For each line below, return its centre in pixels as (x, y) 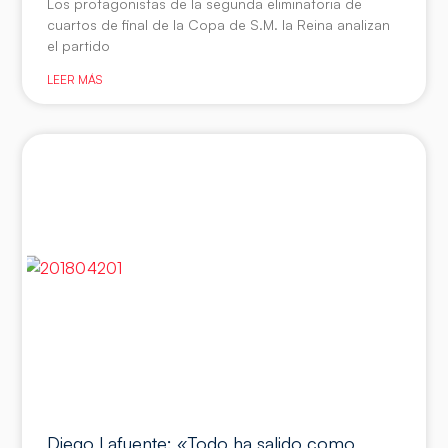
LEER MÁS (75, 79)
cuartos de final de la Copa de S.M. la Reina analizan (219, 24)
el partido (79, 45)
